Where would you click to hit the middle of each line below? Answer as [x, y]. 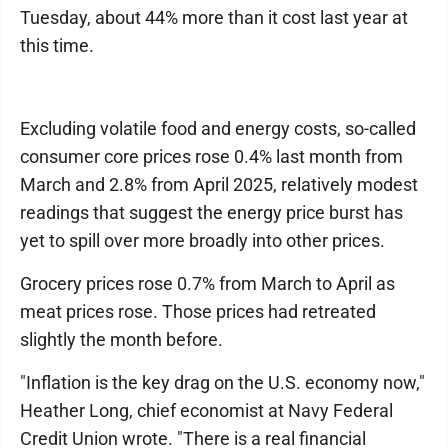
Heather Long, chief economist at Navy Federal [206, 410]
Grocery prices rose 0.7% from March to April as [207, 283]
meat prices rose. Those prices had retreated [198, 311]
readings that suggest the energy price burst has [211, 212]
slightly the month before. [121, 339]
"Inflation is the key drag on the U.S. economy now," [222, 382]
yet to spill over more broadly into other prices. [202, 240]
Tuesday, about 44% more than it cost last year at [214, 17]
